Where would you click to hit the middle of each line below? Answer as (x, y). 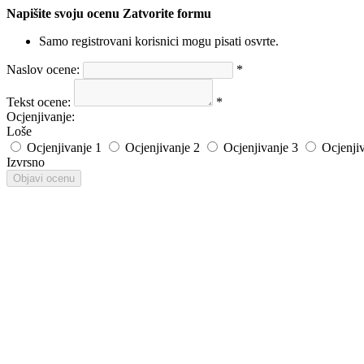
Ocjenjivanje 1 (64, 147)
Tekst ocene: (39, 102)
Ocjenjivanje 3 (261, 147)
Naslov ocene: (43, 69)
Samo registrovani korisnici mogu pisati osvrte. (159, 41)
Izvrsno (26, 162)
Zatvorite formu (167, 13)
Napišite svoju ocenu (63, 13)
